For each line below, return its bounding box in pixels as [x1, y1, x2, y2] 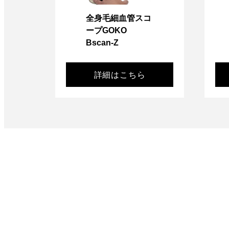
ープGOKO [86, 26, 127, 35]
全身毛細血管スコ [86, 14, 151, 23]
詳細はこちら [94, 70, 146, 79]
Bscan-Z [86, 38, 119, 48]
